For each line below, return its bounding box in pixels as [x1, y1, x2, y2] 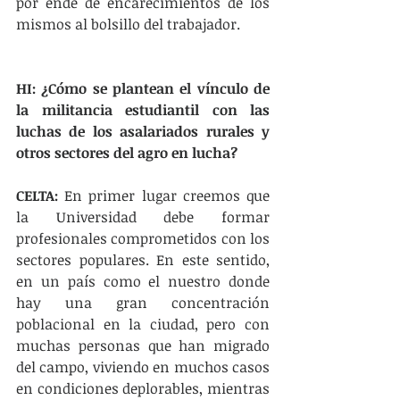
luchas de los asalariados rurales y [16, 121, 270, 141]
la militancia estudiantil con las [16, 100, 270, 120]
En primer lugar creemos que [58, 186, 270, 205]
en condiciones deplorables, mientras [16, 379, 270, 398]
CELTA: [16, 186, 58, 205]
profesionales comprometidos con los [16, 229, 270, 248]
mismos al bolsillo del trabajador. [16, 14, 240, 34]
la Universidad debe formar [16, 207, 270, 227]
